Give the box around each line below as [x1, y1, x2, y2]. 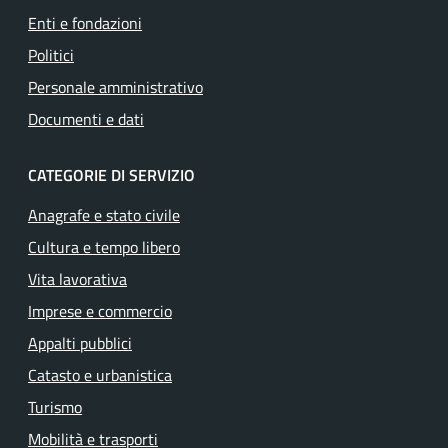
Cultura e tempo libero [28, 235, 180, 259]
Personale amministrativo [28, 75, 203, 99]
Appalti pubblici [28, 331, 132, 355]
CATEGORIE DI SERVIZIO [28, 163, 195, 187]
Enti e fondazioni [28, 11, 142, 35]
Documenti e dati [28, 107, 144, 131]
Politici [28, 43, 74, 67]
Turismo [28, 395, 82, 419]
